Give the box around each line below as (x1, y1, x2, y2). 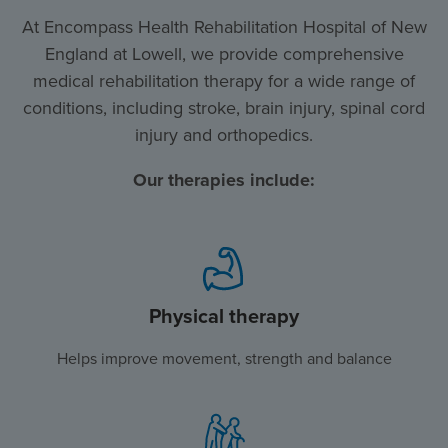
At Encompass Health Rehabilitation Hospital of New (21, 14, 427, 41)
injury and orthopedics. (135, 122, 313, 149)
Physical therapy (149, 301, 299, 332)
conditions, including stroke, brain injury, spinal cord (23, 95, 425, 122)
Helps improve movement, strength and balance (56, 347, 392, 371)
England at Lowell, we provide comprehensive (44, 41, 404, 68)
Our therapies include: (133, 167, 315, 194)
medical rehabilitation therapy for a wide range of (33, 68, 415, 95)
